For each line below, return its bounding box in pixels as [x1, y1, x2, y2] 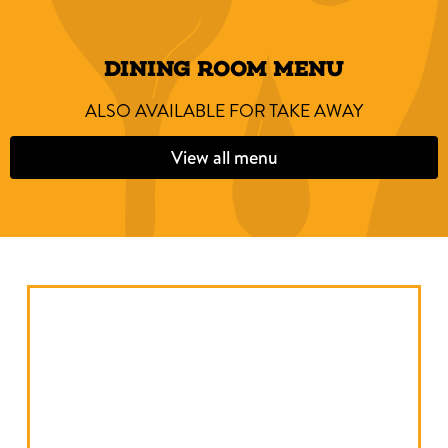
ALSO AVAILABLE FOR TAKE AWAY [85, 97, 363, 123]
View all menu [170, 144, 278, 170]
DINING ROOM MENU [104, 54, 344, 82]
